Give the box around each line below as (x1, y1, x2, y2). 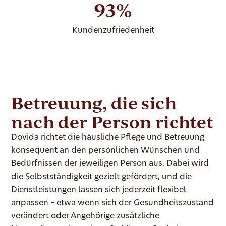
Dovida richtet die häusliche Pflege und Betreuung (11, 134, 205, 142)
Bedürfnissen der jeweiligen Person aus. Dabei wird (11, 160, 209, 168)
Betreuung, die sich (11, 92, 177, 115)
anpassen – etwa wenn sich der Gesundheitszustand (11, 199, 214, 208)
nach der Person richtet (11, 110, 214, 133)
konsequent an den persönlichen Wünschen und (11, 147, 200, 155)
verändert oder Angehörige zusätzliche (11, 212, 160, 221)
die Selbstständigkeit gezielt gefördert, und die (11, 173, 192, 182)
